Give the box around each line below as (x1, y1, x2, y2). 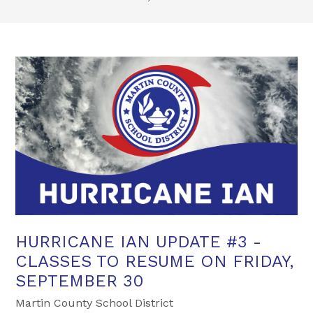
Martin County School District (15, 296, 174, 310)
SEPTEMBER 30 (15, 270, 144, 291)
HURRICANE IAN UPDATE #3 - (15, 231, 262, 252)
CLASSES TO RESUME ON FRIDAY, (15, 251, 294, 271)
